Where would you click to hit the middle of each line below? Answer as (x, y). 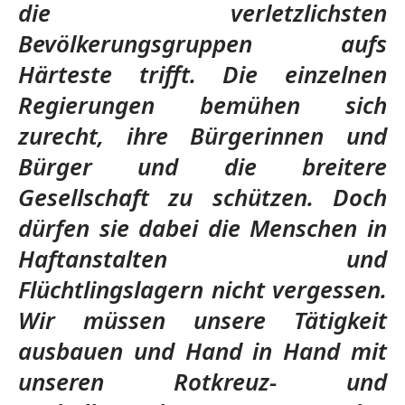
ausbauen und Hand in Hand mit (202, 351)
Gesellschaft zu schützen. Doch (202, 197)
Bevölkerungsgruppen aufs (202, 43)
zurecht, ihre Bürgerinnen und (202, 136)
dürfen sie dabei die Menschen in (202, 228)
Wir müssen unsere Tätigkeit (202, 320)
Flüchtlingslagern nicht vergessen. (202, 289)
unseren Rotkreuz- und (202, 381)
